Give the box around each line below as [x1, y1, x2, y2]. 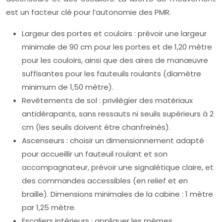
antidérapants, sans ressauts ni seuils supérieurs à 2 [22, 109, 214, 119]
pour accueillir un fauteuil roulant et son [22, 149, 167, 159]
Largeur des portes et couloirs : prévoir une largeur [22, 28, 207, 39]
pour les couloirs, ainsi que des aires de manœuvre [22, 55, 208, 65]
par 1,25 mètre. [22, 202, 76, 213]
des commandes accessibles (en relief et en [22, 175, 188, 186]
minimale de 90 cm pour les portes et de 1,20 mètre [22, 42, 212, 52]
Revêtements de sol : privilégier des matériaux [22, 95, 193, 106]
